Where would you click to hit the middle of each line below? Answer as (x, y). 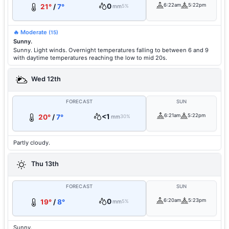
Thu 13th (44, 164)
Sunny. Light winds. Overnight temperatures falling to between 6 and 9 (111, 50)
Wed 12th (45, 79)
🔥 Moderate (31, 32)
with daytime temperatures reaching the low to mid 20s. (90, 58)
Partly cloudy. (32, 143)
